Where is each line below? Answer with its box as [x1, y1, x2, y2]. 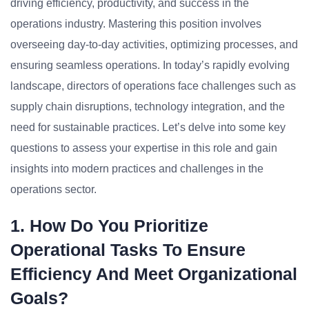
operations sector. [10, 183, 97, 195]
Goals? [10, 288, 68, 308]
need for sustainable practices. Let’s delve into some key [10, 121, 286, 133]
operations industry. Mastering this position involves [10, 18, 261, 30]
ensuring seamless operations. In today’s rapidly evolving [10, 59, 290, 71]
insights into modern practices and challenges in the [10, 163, 263, 175]
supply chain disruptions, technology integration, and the [10, 101, 285, 112]
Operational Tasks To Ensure [10, 240, 246, 259]
